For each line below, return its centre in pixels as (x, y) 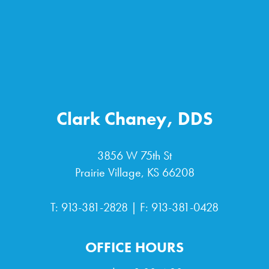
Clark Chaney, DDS (134, 119)
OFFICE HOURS (134, 247)
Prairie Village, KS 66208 (134, 172)
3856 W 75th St (134, 155)
